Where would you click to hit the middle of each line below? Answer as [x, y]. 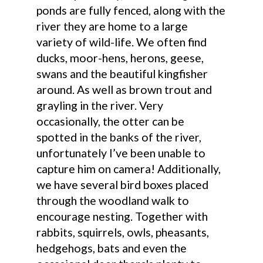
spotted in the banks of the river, [119, 137]
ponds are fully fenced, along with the [131, 11]
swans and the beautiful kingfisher [122, 74]
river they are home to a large [112, 26]
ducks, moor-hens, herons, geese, [120, 58]
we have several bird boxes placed [123, 185]
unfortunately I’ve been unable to [121, 153]
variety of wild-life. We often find [122, 42]
